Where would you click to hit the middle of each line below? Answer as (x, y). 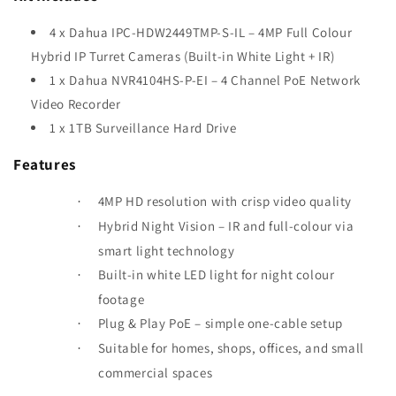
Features (45, 165)
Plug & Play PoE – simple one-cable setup (220, 324)
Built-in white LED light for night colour (216, 275)
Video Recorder (76, 104)
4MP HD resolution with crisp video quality (225, 202)
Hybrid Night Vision (156, 226)
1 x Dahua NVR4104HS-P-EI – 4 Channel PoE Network (205, 80)
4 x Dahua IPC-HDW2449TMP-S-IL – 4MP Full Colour (201, 33)
